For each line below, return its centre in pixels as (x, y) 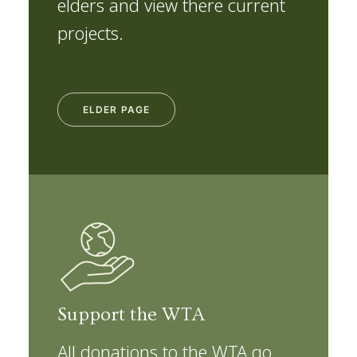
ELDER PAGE (116, 110)
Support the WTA (131, 315)
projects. (90, 32)
